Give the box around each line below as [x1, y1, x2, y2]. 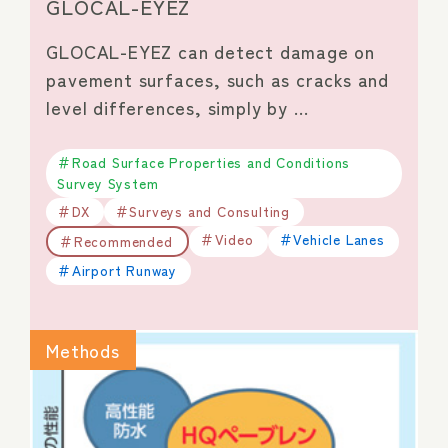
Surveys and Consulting [129, 200, 290, 221]
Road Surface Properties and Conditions [71, 152, 351, 173]
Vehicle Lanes [293, 228, 385, 249]
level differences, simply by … [46, 93, 310, 120]
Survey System [57, 173, 159, 194]
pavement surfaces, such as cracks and [46, 65, 389, 92]
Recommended [73, 230, 173, 251]
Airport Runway [71, 260, 178, 281]
